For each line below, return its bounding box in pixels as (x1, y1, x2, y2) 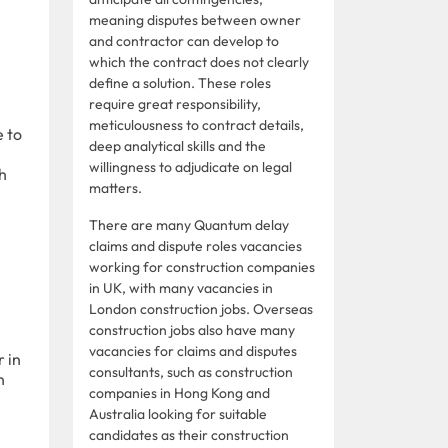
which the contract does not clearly (89, 52, 309, 71)
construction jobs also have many (89, 320, 295, 339)
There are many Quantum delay (89, 215, 289, 234)
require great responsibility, (89, 94, 261, 113)
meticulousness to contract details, (89, 115, 304, 134)
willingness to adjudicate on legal (89, 157, 292, 176)
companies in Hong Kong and (89, 383, 270, 402)
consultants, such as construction (89, 362, 293, 381)
